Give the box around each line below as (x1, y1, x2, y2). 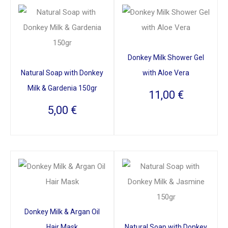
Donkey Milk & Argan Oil (24, 207, 100, 216)
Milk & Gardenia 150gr (27, 83, 97, 92)
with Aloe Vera (142, 68, 189, 77)
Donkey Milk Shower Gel (128, 53, 204, 62)
